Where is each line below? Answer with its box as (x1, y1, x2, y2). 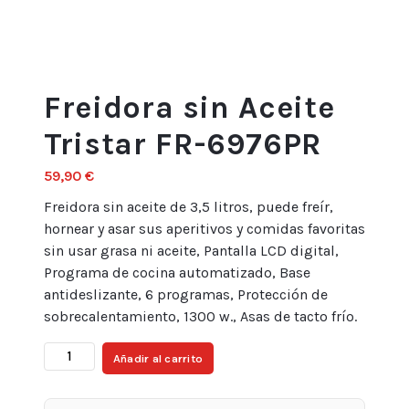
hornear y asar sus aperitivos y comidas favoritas (44, 220, 365, 237)
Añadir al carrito (112, 351, 204, 366)
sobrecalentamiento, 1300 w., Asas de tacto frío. (44, 308, 357, 325)
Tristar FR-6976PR (44, 126, 322, 163)
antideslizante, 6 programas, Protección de (44, 286, 328, 303)
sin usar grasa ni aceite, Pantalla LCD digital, (44, 242, 339, 259)
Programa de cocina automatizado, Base (44, 264, 310, 281)
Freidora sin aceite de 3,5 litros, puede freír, (44, 198, 333, 215)
